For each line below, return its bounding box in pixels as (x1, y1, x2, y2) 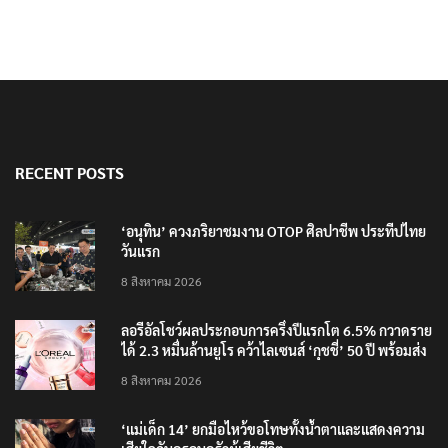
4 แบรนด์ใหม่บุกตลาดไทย (121, 361, 271, 380)
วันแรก (121, 242, 160, 261)
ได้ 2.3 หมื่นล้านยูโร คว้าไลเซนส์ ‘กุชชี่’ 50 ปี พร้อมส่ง (121, 341, 427, 360)
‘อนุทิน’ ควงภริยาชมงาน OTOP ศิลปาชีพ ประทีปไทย (121, 222, 426, 241)
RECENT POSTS (15, 162, 124, 184)
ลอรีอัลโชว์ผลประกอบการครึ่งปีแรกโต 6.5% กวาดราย (121, 321, 432, 340)
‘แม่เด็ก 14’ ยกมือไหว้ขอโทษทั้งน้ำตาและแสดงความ (121, 420, 425, 439)
